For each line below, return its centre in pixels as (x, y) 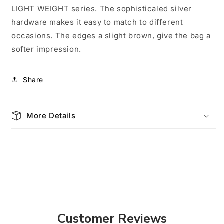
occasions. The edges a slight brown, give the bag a (111, 36)
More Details (51, 116)
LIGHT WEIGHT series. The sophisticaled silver (102, 9)
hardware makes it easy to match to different (97, 22)
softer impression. (46, 49)
